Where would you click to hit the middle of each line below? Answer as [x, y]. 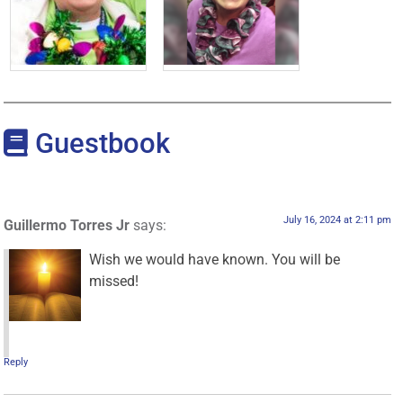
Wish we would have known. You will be [215, 259]
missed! [114, 281]
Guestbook [99, 143]
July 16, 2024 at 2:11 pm [337, 219]
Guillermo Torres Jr [67, 225]
